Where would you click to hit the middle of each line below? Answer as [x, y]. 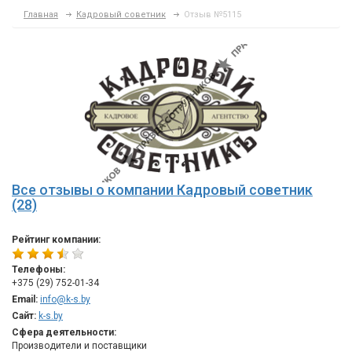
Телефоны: [38, 269]
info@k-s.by [65, 299]
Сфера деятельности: [64, 332]
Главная [41, 15]
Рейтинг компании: [56, 240]
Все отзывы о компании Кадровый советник [162, 190]
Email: [25, 299]
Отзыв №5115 [213, 15]
